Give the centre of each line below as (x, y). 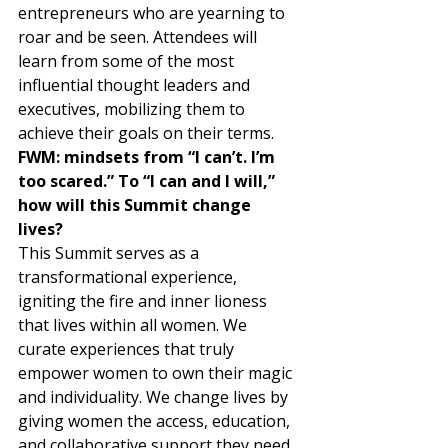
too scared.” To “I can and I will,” (148, 181)
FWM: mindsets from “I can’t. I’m (148, 157)
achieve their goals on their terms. (148, 133)
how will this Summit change (136, 205)
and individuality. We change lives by (155, 397)
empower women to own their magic (157, 373)
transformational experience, (129, 277)
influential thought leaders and (136, 85)
